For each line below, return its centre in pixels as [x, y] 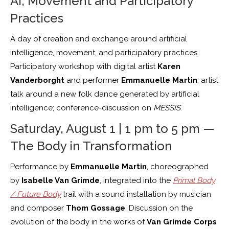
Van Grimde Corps [182, 222]
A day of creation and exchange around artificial [99, 39]
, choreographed [178, 167]
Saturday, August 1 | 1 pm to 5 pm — [112, 129]
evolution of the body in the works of [78, 222]
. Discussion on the [159, 208]
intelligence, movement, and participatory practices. [105, 53]
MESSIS [167, 108]
